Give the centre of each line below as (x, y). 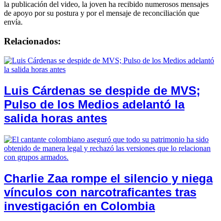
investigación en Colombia (79, 206)
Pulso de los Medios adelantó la (94, 104)
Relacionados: (32, 41)
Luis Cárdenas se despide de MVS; (102, 90)
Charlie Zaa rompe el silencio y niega (108, 178)
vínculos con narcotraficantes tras (100, 192)
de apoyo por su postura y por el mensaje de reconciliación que (102, 13)
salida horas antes (55, 118)
